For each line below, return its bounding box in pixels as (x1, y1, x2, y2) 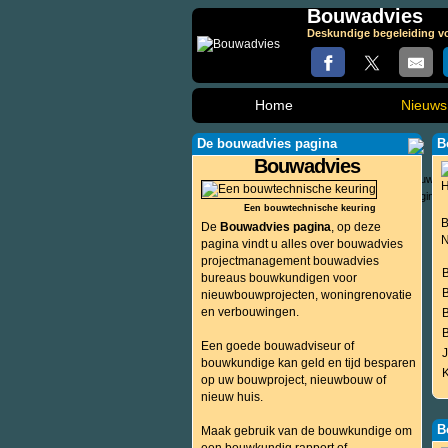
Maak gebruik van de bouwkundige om (201, 424, 412, 438)
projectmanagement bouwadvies (201, 254, 379, 268)
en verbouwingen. (201, 305, 299, 319)
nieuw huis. (201, 390, 263, 404)
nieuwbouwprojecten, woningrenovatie (201, 288, 412, 302)
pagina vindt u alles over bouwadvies (201, 237, 403, 251)
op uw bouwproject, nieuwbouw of (201, 373, 386, 387)
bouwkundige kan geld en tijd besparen (201, 356, 416, 370)
